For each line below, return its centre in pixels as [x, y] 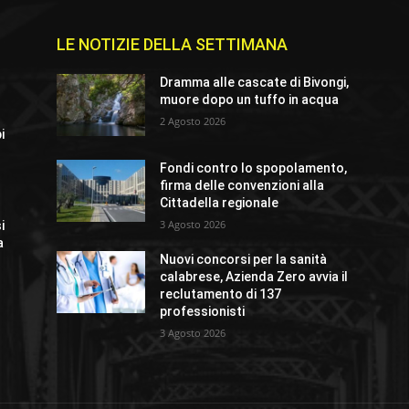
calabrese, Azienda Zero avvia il [254, 277]
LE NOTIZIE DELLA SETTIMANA [172, 45]
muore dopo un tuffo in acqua [250, 100]
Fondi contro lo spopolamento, [254, 168]
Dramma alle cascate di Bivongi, [255, 83]
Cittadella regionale [220, 203]
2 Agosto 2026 [193, 121]
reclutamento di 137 [221, 294]
